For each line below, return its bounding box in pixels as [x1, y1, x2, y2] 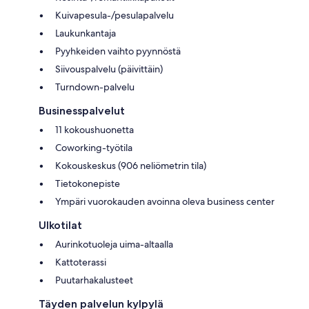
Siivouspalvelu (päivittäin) [55, 62, 163, 75]
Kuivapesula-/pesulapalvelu [55, 8, 174, 21]
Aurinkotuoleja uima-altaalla [55, 237, 173, 250]
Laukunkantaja [55, 26, 116, 39]
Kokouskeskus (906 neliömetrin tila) [55, 159, 206, 172]
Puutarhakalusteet [55, 273, 133, 286]
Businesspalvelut [39, 103, 125, 117]
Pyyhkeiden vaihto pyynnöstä [55, 44, 181, 57]
